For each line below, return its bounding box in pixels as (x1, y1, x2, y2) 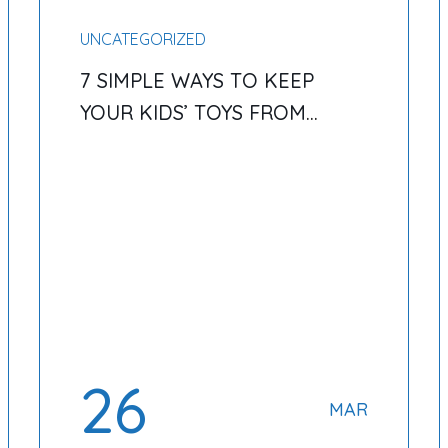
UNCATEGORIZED (79, 29, 206, 49)
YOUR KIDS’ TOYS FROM (79, 100, 306, 125)
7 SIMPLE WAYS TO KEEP (79, 68, 314, 93)
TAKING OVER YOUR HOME (79, 132, 337, 157)
